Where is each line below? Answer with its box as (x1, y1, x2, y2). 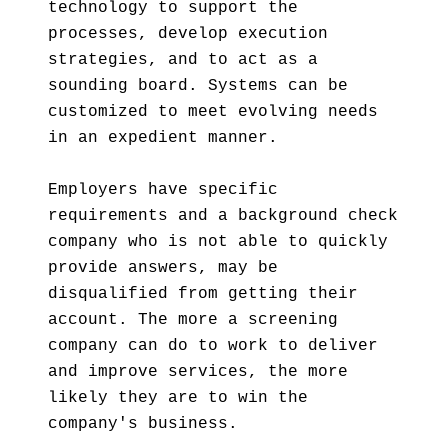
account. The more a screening (48, 311, 338, 329)
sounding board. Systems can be (48, 77, 348, 95)
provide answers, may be (48, 259, 278, 277)
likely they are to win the (48, 389, 308, 407)
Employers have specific (48, 181, 278, 199)
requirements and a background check (48, 207, 398, 225)
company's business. (48, 415, 238, 433)
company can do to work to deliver (48, 337, 378, 355)
